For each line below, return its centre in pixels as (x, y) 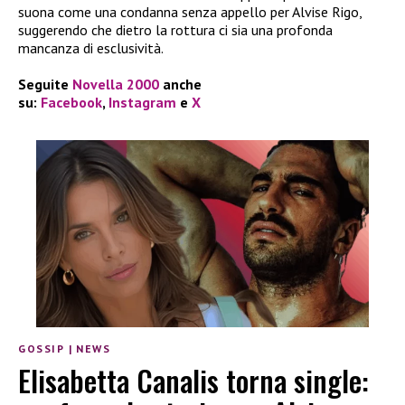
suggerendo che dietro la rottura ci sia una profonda (175, 30)
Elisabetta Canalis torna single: (193, 380)
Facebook (71, 103)
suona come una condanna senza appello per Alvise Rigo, (190, 12)
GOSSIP (42, 349)
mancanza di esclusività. (91, 48)
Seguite (45, 85)
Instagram (142, 103)
